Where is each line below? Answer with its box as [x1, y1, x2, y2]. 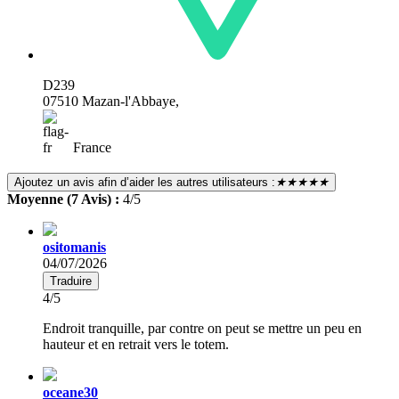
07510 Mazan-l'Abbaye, [43, 93, 179, 109]
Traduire [50, 273, 92, 288]
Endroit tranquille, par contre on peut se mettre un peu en [43, 320, 362, 336]
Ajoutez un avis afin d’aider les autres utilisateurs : [14, 175, 275, 189]
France [69, 139, 111, 155]
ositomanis [43, 239, 106, 255]
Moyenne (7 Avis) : [7, 191, 123, 207]
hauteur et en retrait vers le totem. [43, 336, 229, 352]
